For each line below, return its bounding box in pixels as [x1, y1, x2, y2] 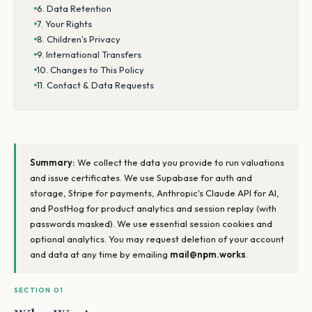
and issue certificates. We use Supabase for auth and [30, 172, 252, 183]
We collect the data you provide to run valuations [75, 157, 284, 168]
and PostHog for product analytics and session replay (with [30, 203, 276, 214]
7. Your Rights [37, 18, 92, 29]
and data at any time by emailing [30, 249, 170, 260]
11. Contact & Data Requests [37, 79, 154, 91]
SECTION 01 [14, 286, 63, 295]
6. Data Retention [37, 3, 111, 14]
